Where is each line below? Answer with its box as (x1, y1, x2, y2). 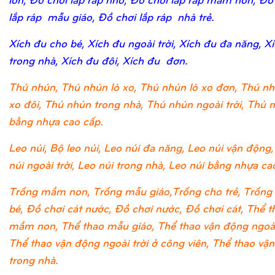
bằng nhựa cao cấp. (9, 114, 103, 128)
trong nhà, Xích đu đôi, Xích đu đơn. (9, 53, 188, 68)
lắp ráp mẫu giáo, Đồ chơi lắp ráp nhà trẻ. (9, 9, 214, 24)
